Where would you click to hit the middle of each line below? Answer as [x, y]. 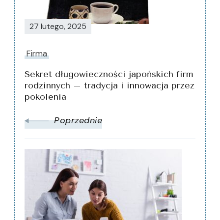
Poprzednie [78, 120]
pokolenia [45, 96]
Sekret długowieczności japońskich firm [109, 74]
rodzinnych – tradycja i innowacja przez [110, 85]
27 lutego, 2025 [58, 26]
